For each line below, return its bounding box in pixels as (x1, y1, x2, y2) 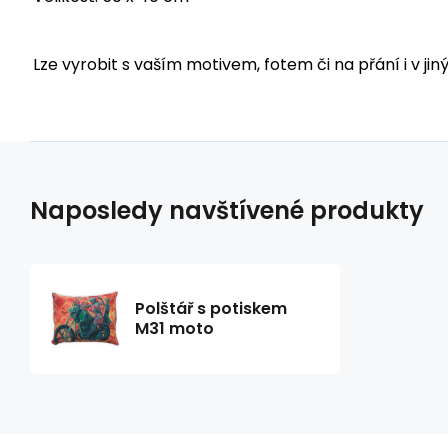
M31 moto (135, 316, 214, 340)
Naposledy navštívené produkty (30, 193, 424, 227)
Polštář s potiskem (135, 296, 287, 320)
